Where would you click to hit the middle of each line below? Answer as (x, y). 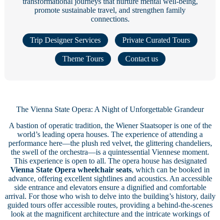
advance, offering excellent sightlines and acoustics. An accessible (110, 179)
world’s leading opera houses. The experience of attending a (110, 135)
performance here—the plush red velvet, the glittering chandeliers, (110, 143)
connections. (110, 19)
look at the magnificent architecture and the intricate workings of (110, 214)
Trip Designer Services (65, 40)
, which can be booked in (171, 170)
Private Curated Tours (156, 40)
